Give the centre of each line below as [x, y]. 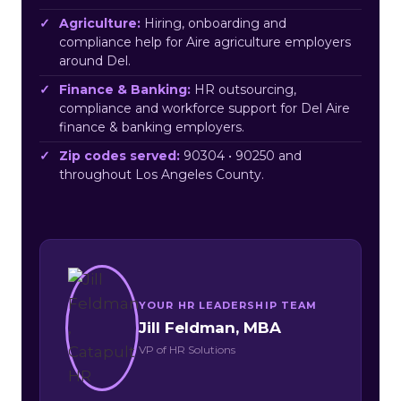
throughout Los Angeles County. [162, 175]
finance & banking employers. [152, 128]
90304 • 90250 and [241, 156]
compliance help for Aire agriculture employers [205, 43]
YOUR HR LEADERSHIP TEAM [228, 306]
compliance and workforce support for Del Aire [205, 109]
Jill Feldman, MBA [210, 328]
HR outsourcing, [243, 90]
